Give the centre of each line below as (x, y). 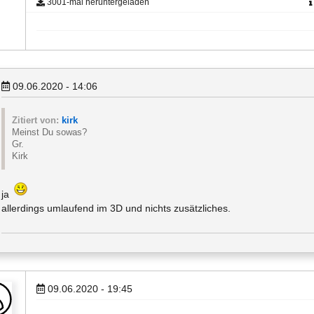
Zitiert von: (37, 121)
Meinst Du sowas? (49, 132)
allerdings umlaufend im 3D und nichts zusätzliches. (116, 208)
